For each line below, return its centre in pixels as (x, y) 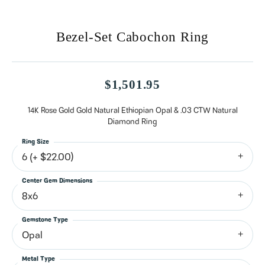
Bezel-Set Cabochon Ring (132, 37)
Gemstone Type (45, 220)
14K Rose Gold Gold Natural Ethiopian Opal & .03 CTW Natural (132, 111)
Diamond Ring (132, 122)
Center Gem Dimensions (57, 181)
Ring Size (35, 142)
